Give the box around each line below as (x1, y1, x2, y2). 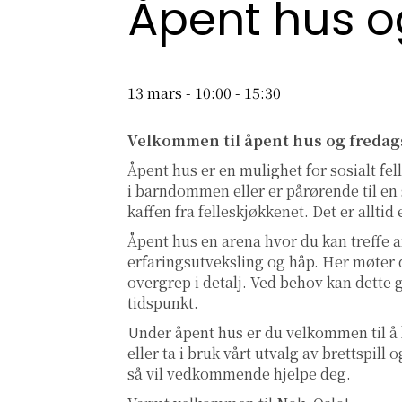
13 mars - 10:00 (127, 83, 232, 104)
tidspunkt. (127, 293, 202, 314)
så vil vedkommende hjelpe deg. (127, 363, 351, 385)
